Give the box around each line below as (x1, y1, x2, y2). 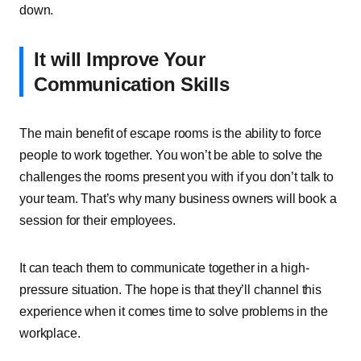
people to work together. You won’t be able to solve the (19, 148, 323, 162)
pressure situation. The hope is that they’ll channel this (19, 283, 322, 297)
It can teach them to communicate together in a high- (19, 261, 309, 275)
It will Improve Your (34, 48, 205, 70)
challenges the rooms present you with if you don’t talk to (19, 170, 334, 184)
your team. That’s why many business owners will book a (19, 192, 337, 205)
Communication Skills (34, 73, 230, 95)
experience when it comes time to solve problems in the (19, 305, 328, 318)
